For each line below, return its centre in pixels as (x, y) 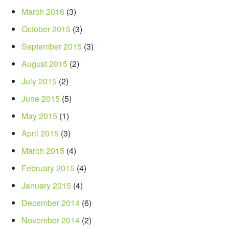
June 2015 (41, 98)
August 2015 (44, 63)
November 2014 (51, 220)
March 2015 (43, 150)
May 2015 (39, 116)
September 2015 (52, 46)
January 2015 (46, 185)
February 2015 (48, 168)
